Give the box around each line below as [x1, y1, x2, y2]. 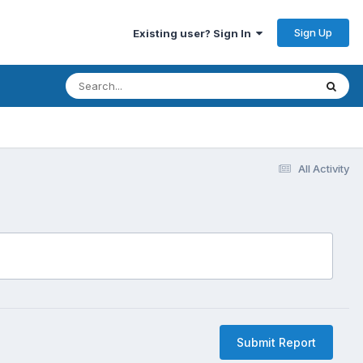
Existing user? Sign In [133, 26, 256, 40]
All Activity [298, 161, 349, 175]
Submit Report [237, 335, 316, 349]
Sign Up [294, 25, 332, 39]
